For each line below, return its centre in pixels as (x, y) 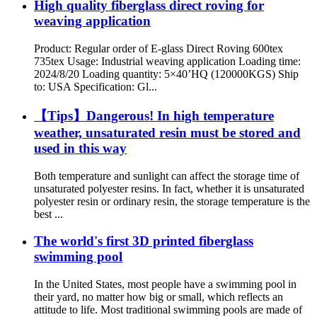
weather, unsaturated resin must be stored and (167, 132)
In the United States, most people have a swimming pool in (165, 284)
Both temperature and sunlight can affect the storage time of (167, 175)
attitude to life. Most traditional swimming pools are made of (168, 309)
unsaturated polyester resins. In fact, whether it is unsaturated (169, 188)
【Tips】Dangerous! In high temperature (154, 115)
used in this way (80, 148)
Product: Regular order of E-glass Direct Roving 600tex (158, 49)
